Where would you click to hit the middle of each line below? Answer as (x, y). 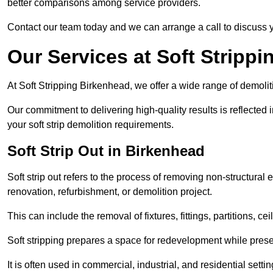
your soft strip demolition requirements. (90, 125)
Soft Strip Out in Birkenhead (106, 151)
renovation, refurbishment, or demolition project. (110, 192)
